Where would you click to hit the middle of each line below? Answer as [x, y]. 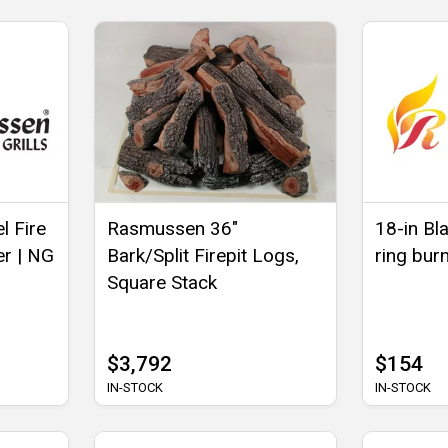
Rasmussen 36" [173, 229]
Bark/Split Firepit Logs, [203, 256]
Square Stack [162, 283]
